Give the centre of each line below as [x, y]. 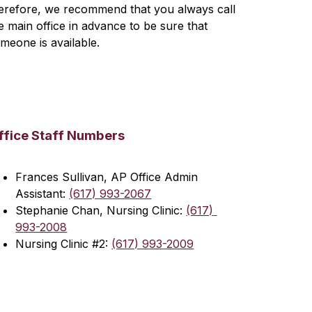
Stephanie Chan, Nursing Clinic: [101, 210]
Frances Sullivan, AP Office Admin [107, 177]
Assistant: [42, 194]
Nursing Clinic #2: [64, 244]
